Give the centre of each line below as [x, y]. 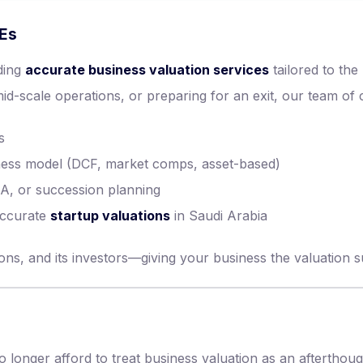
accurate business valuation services [147, 70]
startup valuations [110, 216]
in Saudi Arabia [219, 216]
